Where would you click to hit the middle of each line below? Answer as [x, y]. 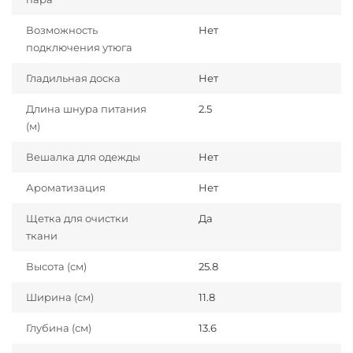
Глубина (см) [59, 328]
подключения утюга [79, 48]
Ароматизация [66, 188]
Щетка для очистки [77, 219]
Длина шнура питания [86, 109]
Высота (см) [56, 267]
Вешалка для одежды [83, 157]
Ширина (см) [60, 297]
